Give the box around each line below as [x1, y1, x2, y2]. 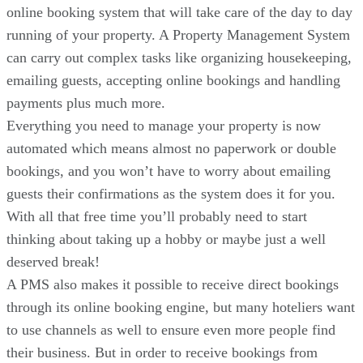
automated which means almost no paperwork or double [6, 140, 336, 157]
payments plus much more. [6, 95, 165, 112]
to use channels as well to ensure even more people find [6, 322, 335, 339]
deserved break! [6, 254, 100, 271]
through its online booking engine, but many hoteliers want [6, 299, 355, 316]
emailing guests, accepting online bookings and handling [6, 72, 340, 89]
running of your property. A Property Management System [6, 27, 350, 44]
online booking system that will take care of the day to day [6, 4, 352, 21]
